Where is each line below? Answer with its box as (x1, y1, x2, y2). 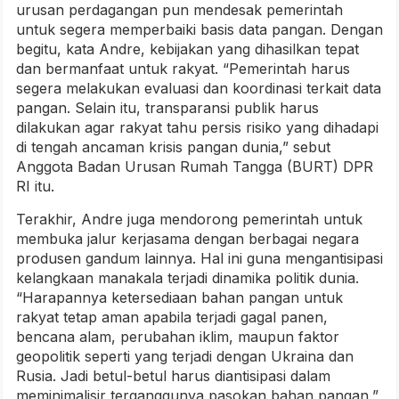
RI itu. (16, 177, 54, 195)
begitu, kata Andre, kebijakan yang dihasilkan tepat (16, 40, 359, 58)
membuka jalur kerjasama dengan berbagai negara (16, 230, 359, 248)
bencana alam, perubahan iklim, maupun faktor (16, 328, 339, 346)
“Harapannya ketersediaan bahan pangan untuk (16, 289, 343, 306)
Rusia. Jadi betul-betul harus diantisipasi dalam (16, 367, 330, 385)
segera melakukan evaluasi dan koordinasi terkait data (16, 79, 381, 97)
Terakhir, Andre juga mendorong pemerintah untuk (16, 210, 362, 228)
